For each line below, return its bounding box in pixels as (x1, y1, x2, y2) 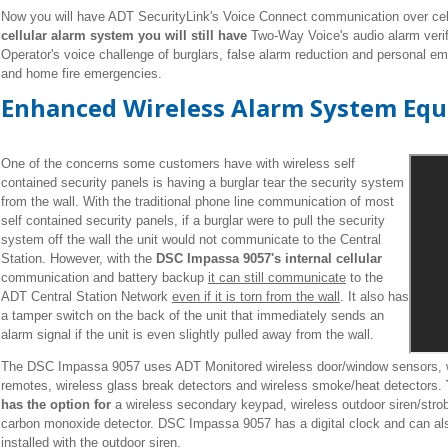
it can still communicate (207, 269, 346, 285)
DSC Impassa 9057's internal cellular (151, 250, 382, 266)
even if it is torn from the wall (171, 288, 340, 304)
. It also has (339, 288, 409, 304)
